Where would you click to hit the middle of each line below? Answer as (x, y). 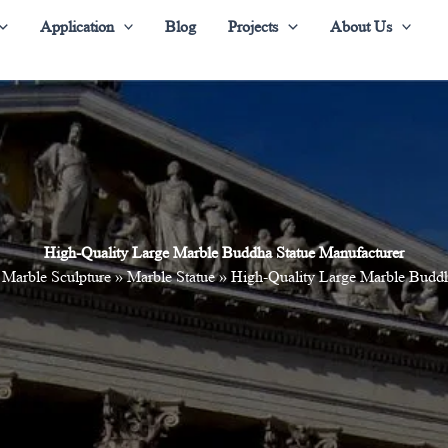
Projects (253, 26)
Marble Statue (170, 276)
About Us (360, 26)
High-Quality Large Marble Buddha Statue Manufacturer (224, 252)
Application (76, 26)
